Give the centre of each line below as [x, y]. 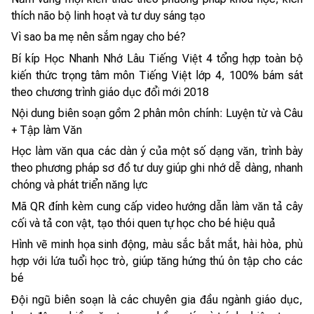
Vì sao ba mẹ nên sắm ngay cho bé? [98, 37]
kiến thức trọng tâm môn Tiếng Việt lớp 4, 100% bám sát [157, 75]
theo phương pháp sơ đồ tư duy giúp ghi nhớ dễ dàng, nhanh [157, 168]
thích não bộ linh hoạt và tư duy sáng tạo [108, 15]
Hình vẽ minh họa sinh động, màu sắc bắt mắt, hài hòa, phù [157, 245]
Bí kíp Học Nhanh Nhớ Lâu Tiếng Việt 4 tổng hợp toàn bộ [157, 58]
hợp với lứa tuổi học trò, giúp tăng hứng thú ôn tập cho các [157, 261]
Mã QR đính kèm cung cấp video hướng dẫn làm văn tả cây [157, 206]
